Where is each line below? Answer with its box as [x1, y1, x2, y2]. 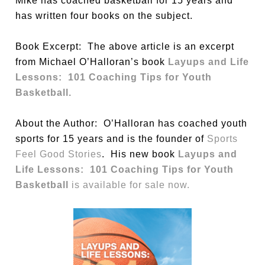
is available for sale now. [69, 179, 190, 190]
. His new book [102, 148, 179, 159]
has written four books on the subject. [15, 10, 193, 21]
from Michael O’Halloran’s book [15, 56, 169, 67]
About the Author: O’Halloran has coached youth [15, 118, 248, 128]
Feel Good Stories [15, 148, 102, 159]
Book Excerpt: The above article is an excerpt [15, 41, 235, 51]
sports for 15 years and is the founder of [15, 133, 208, 144]
